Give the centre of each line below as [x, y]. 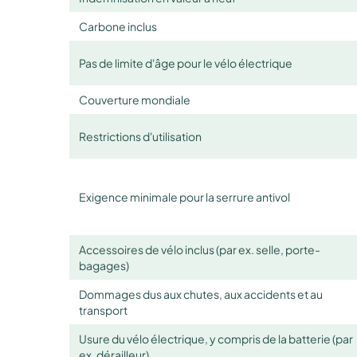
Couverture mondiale [135, 99]
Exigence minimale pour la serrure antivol [184, 196]
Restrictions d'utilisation [140, 136]
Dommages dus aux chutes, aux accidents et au [201, 294]
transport [103, 310]
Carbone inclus [118, 26]
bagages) [104, 265]
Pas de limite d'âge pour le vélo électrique [186, 63]
